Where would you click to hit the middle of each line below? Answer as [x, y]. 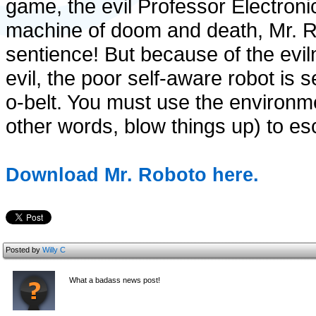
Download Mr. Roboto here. [132, 175]
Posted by [24, 250]
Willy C [54, 250]
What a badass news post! [115, 280]
